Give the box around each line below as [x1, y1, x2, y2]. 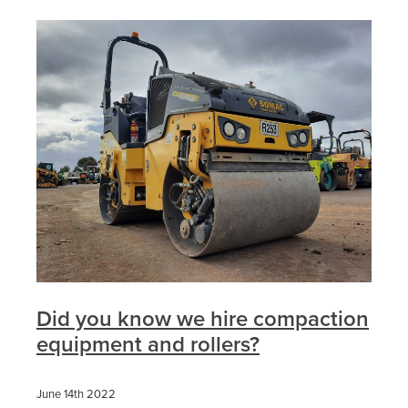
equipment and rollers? [36, 328, 260, 361]
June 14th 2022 [36, 385, 116, 403]
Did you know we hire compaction [36, 302, 369, 335]
